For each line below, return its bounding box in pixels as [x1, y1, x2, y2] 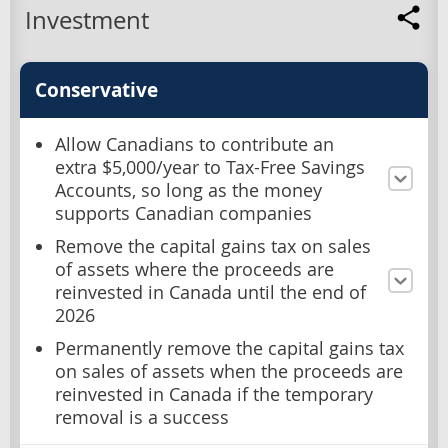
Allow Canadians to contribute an [55, 132, 334, 156]
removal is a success [55, 405, 229, 429]
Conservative [35, 76, 158, 103]
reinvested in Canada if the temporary [55, 382, 373, 406]
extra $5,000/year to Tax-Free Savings [55, 155, 365, 179]
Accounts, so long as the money [55, 178, 322, 202]
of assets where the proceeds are [55, 257, 334, 281]
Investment [25, 3, 149, 36]
